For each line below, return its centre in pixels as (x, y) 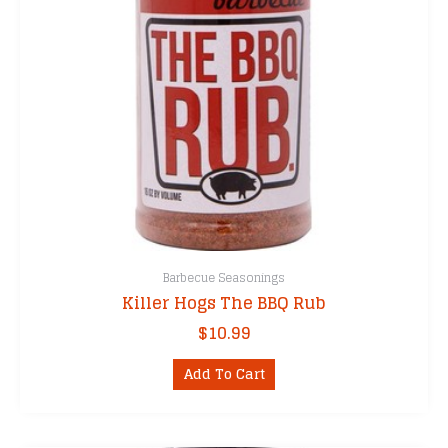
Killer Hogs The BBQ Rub (224, 302)
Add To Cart (224, 373)
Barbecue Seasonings (224, 277)
